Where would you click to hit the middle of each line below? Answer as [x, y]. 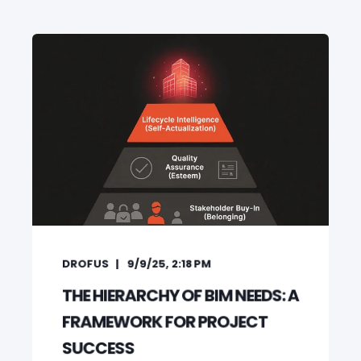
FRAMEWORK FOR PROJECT [165, 322]
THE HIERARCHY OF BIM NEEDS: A [180, 295]
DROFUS [85, 264]
